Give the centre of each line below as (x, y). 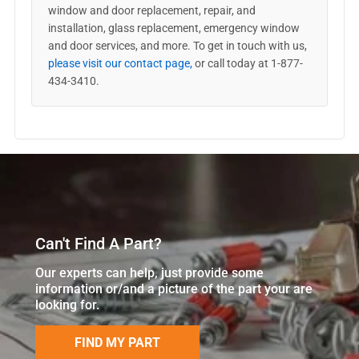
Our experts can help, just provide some (149, 272)
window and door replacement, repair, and (151, 10)
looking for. (67, 305)
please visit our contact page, (120, 63)
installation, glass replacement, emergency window (173, 28)
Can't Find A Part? (99, 243)
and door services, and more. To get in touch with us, (177, 46)
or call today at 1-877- (247, 63)
